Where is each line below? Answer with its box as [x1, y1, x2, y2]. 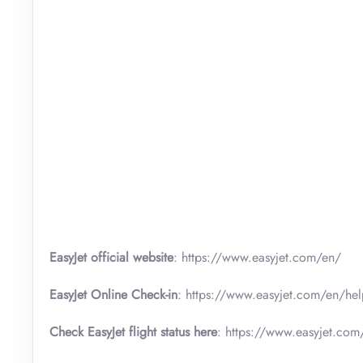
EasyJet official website [49, 247, 173, 267]
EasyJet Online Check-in [49, 284, 177, 304]
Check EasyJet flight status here [49, 322, 217, 341]
